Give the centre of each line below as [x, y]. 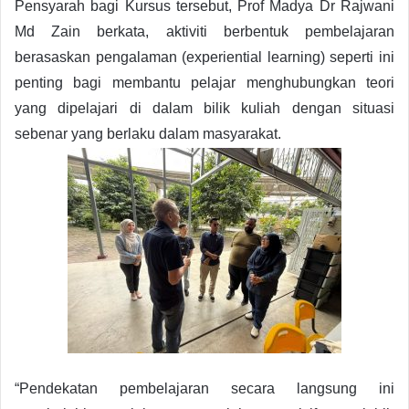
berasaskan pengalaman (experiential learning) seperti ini [204, 57]
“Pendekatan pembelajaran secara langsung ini [204, 389]
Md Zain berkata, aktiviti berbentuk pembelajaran [204, 31]
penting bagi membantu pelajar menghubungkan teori [204, 82]
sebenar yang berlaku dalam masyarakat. [148, 133]
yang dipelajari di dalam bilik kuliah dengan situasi [204, 108]
